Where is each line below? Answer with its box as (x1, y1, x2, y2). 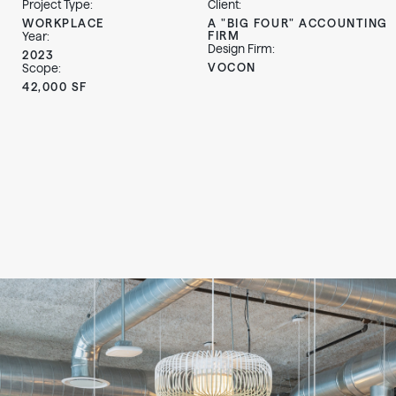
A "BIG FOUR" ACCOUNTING (208, 17, 388, 29)
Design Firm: (208, 42, 275, 55)
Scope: (22, 62, 61, 74)
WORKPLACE (22, 17, 105, 29)
